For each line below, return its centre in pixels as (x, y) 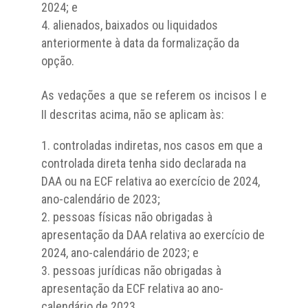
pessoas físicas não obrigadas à (132, 217)
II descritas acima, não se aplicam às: (132, 114)
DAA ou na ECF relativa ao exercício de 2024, (150, 181)
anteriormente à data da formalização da (140, 43)
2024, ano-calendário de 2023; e (120, 252)
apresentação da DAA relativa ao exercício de (153, 234)
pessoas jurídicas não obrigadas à (137, 270)
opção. (57, 60)
